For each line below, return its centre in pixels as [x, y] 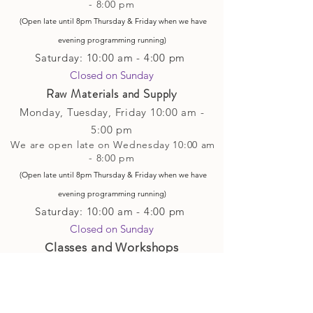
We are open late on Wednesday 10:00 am [113, 144]
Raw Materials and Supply [112, 93]
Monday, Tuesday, [65, 112]
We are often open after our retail [114, 267]
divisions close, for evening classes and [112, 287]
